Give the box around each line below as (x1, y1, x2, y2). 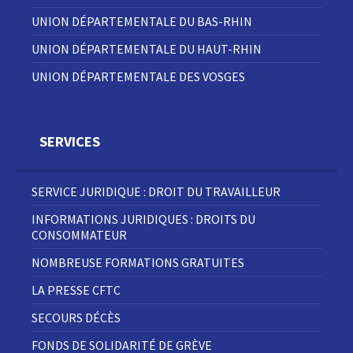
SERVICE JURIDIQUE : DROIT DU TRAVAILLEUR (32, 184, 281, 200)
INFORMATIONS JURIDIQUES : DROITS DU (32, 211, 255, 228)
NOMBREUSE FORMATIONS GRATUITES (32, 255, 244, 271)
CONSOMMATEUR (32, 227, 127, 243)
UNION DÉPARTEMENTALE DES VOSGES (32, 69, 245, 85)
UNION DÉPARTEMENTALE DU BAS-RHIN (32, 13, 252, 30)
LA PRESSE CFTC (32, 282, 121, 299)
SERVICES (39, 132, 100, 151)
